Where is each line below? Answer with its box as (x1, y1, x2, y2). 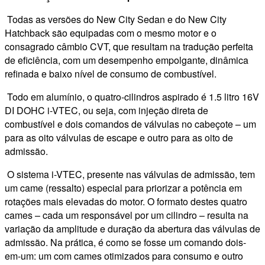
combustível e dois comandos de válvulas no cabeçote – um (5, 117, 256, 131)
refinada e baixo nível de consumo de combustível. (5, 67, 216, 81)
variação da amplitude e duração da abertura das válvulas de (5, 222, 260, 236)
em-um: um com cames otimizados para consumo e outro (5, 249, 243, 263)
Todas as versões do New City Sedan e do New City (5, 12, 227, 27)
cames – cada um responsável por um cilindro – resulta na (5, 208, 248, 222)
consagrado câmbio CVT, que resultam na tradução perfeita (5, 40, 253, 54)
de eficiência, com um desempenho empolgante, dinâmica (5, 53, 248, 67)
